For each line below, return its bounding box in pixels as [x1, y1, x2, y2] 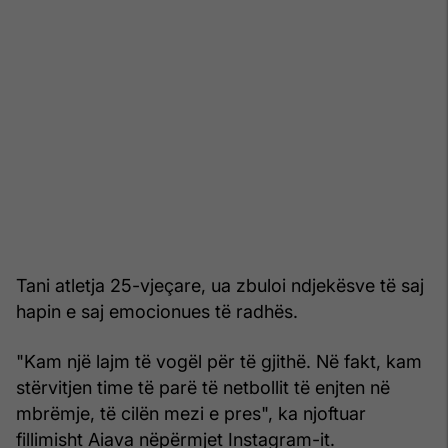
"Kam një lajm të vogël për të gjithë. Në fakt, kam [16, 350, 422, 372]
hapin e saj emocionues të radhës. [16, 300, 298, 322]
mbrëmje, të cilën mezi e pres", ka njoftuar [16, 402, 366, 424]
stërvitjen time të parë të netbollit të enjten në [16, 376, 390, 398]
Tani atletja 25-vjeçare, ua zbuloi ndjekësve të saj [16, 274, 424, 296]
